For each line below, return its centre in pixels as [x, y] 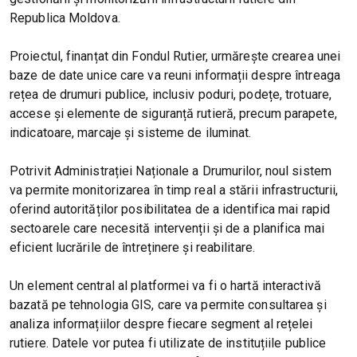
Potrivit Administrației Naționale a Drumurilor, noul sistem [171, 171]
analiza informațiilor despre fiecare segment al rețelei [161, 324]
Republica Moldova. [65, 18]
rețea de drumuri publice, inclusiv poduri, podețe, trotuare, [171, 95]
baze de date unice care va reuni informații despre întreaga [175, 76]
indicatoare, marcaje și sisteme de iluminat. [131, 133]
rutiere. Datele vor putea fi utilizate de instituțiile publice [168, 343]
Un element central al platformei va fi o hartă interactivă [165, 286]
